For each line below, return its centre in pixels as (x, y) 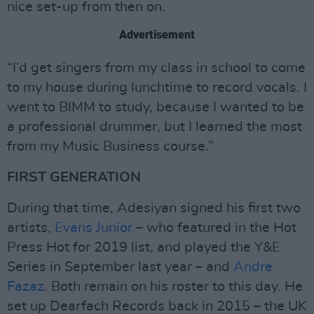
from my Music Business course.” (110, 146)
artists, (31, 228)
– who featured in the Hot (214, 228)
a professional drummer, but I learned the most (155, 127)
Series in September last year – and (120, 267)
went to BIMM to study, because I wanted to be (156, 107)
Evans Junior (94, 228)
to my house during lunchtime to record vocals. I (157, 88)
